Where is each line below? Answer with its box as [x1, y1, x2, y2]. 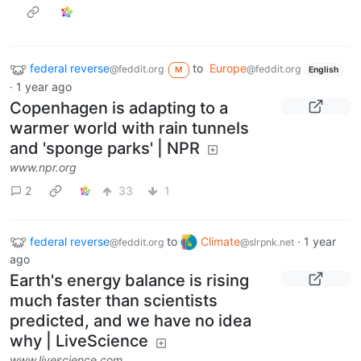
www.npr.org [10, 160, 77, 174]
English [309, 64, 339, 76]
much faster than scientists [10, 291, 218, 311]
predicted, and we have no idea [10, 311, 251, 331]
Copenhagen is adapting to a [10, 98, 228, 118]
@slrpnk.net [240, 235, 294, 248]
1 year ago [16, 79, 72, 93]
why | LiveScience [10, 331, 148, 351]
